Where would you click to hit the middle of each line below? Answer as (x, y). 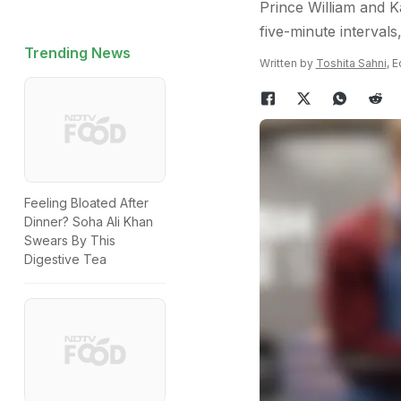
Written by (287, 63)
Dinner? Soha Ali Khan (89, 222)
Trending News (77, 53)
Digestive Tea (65, 260)
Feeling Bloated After (86, 203)
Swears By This (70, 241)
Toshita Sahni (351, 63)
